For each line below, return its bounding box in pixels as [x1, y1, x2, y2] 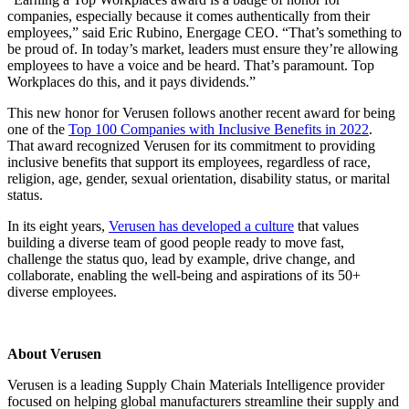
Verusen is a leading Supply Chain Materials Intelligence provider [7, 377, 384, 393]
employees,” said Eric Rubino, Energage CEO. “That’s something [7, 25, 391, 40]
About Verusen [7, 346, 101, 362]
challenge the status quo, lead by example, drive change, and [7, 251, 355, 267]
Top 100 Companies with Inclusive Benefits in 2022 [68, 121, 369, 137]
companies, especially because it [7, 8, 196, 24]
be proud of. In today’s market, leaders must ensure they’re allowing [7, 41, 398, 57]
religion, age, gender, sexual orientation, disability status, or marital [7, 171, 390, 186]
